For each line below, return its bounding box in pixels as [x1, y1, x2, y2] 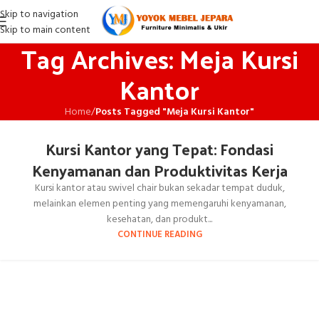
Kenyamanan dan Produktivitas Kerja [31, 156, 288, 184]
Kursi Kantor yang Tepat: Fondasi [46, 135, 273, 163]
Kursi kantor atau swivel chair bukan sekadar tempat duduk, [34, 180, 285, 197]
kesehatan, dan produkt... [107, 211, 212, 228]
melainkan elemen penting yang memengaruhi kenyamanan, [33, 196, 286, 212]
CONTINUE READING [117, 228, 202, 242]
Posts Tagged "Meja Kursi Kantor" [95, 104, 254, 120]
